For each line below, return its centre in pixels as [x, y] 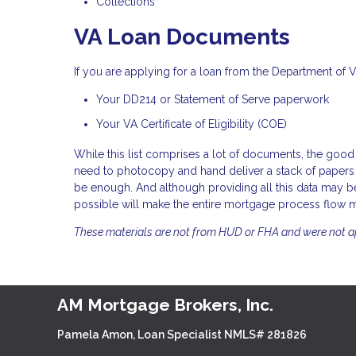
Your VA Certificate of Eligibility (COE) [193, 124]
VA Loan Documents [182, 37]
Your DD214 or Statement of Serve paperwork [213, 99]
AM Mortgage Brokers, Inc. [165, 305]
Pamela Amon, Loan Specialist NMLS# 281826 [182, 334]
